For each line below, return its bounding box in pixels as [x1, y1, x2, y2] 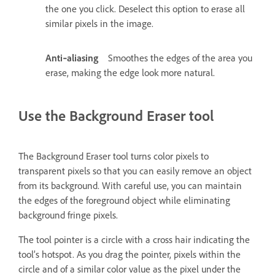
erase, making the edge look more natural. [45, 67, 215, 79]
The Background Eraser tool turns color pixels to [18, 150, 209, 162]
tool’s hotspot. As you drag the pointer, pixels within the [18, 248, 241, 260]
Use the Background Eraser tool [18, 107, 214, 125]
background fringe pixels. [18, 209, 118, 221]
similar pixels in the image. [45, 18, 153, 30]
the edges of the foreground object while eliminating [18, 194, 230, 206]
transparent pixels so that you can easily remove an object [18, 165, 252, 177]
